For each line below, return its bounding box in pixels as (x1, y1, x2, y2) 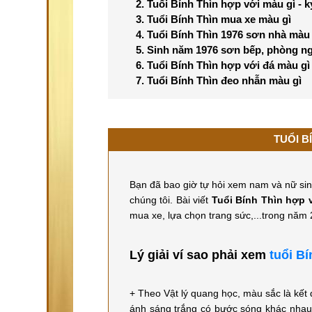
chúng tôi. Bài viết (130, 194, 212, 205)
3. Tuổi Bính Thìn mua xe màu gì (136, 13, 291, 25)
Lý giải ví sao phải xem (130, 248, 270, 262)
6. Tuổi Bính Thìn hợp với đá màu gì (136, 59, 310, 71)
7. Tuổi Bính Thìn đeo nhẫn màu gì (136, 75, 302, 86)
